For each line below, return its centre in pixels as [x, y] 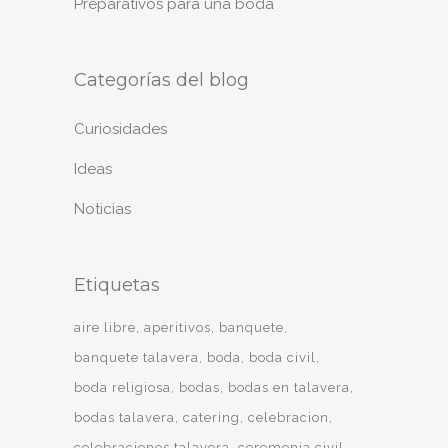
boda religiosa [122, 387]
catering [211, 417]
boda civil [282, 357]
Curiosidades [120, 129]
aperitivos [177, 327]
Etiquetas [117, 285]
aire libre [105, 327]
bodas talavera [124, 417]
